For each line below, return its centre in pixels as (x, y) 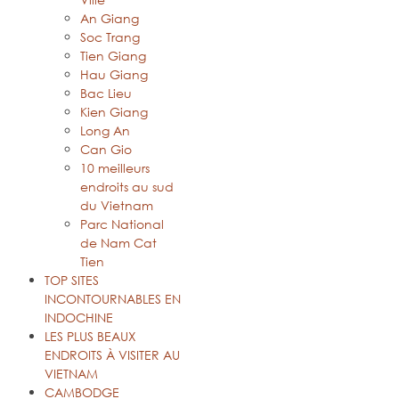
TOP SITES (72, 281)
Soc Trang (110, 37)
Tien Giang (113, 56)
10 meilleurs (115, 168)
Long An (105, 131)
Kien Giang (114, 112)
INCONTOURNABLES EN (113, 299)
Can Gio (106, 150)
